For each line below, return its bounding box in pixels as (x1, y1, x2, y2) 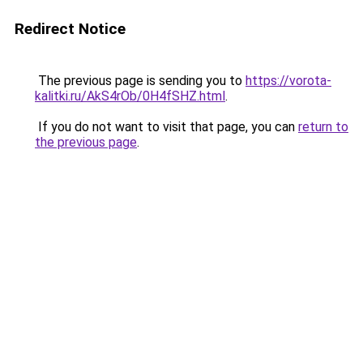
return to (298, 119, 348, 135)
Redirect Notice (15, 19, 126, 38)
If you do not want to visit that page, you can (35, 119, 298, 135)
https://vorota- (246, 73, 331, 88)
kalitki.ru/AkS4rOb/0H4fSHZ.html (35, 88, 225, 104)
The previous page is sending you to (35, 73, 246, 88)
